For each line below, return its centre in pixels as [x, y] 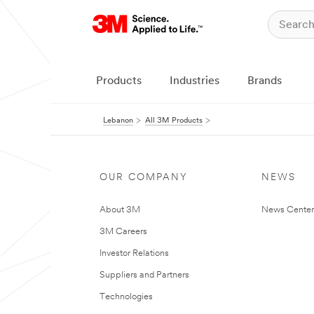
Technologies [126, 297]
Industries [194, 81]
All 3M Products [174, 121]
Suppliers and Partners [144, 275]
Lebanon [118, 121]
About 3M [120, 210]
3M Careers [123, 232]
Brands [265, 81]
